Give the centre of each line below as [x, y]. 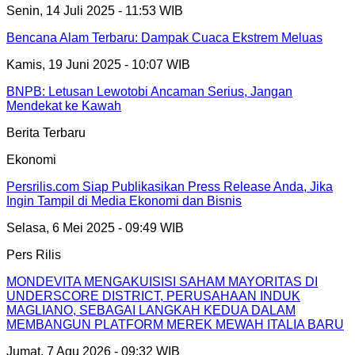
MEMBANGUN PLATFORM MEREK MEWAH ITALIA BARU [175, 325]
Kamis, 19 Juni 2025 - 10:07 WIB [98, 65]
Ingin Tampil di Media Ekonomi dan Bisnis [124, 201]
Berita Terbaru [46, 133]
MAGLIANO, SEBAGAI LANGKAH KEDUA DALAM [151, 311]
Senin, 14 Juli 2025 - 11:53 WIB [95, 11]
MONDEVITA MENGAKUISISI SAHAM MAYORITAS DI [162, 282]
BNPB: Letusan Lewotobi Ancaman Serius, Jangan [149, 92]
